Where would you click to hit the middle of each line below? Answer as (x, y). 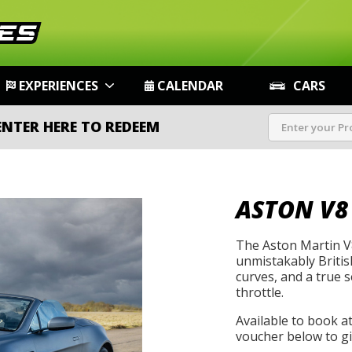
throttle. (259, 293)
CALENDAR (190, 86)
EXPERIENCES (59, 86)
